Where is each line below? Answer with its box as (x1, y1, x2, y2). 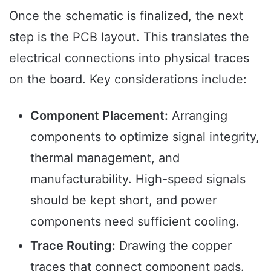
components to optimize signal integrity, (30, 129, 260, 145)
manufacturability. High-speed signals (30, 172, 246, 187)
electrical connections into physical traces (9, 51, 249, 66)
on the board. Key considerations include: (9, 72, 247, 87)
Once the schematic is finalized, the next (9, 8, 243, 24)
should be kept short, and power (30, 193, 217, 208)
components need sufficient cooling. (30, 214, 240, 229)
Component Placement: (30, 108, 168, 123)
